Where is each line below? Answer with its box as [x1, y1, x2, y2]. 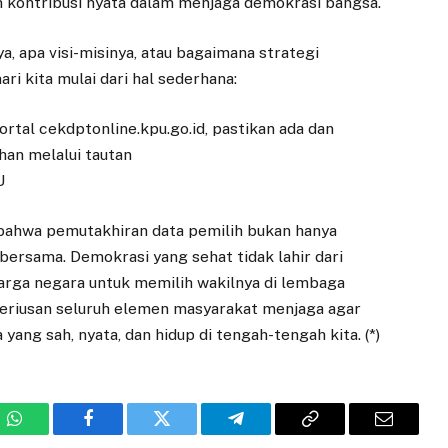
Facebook [86, 424, 157, 443]
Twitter [160, 424, 213, 443]
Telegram [234, 424, 303, 443]
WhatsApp [12, 424, 90, 443]
